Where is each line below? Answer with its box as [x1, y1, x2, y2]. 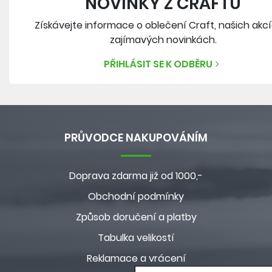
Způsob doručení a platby [75, 210, 197, 224]
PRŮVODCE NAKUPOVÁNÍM [64, 130, 208, 145]
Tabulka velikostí [98, 231, 174, 245]
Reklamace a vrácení [86, 251, 186, 265]
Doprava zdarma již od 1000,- [69, 169, 203, 183]
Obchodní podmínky [88, 189, 184, 203]
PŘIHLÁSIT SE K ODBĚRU [104, 56, 213, 71]
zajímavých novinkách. [109, 32, 217, 47]
